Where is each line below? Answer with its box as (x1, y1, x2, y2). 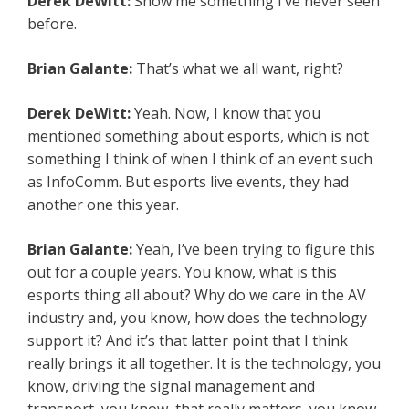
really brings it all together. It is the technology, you (27, 353, 381, 374)
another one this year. (27, 194, 179, 215)
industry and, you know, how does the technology (27, 308, 367, 329)
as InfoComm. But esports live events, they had (27, 172, 349, 193)
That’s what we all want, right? (136, 58, 343, 79)
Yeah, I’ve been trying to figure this (136, 239, 375, 260)
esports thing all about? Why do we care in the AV (27, 285, 366, 306)
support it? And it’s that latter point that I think (27, 330, 348, 351)
